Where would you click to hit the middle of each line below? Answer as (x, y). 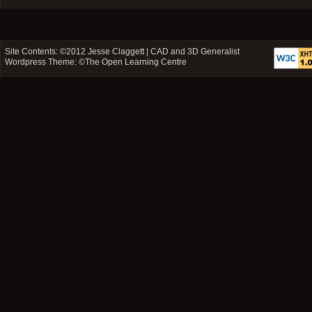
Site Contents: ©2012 (47, 51)
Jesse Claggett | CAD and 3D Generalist (164, 51)
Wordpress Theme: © (45, 62)
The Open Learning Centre (136, 62)
